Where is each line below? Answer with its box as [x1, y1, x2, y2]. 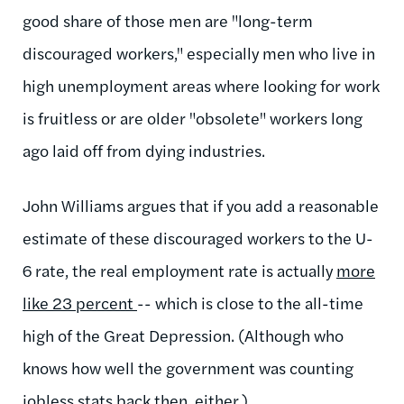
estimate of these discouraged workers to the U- [23, 225, 373, 249]
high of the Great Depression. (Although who [23, 323, 344, 346]
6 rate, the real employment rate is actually [23, 258, 336, 281]
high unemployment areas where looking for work [23, 73, 380, 96]
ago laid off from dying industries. [23, 138, 269, 161]
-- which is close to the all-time [137, 290, 363, 314]
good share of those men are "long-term [23, 8, 313, 32]
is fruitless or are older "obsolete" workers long [23, 106, 363, 129]
